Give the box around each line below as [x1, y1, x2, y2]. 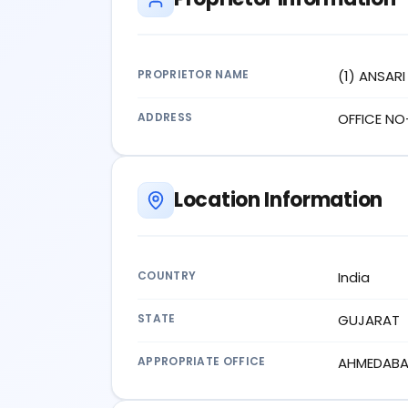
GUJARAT [338, 310, 400, 330]
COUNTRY [138, 267, 197, 283]
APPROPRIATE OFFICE [138, 352, 266, 369]
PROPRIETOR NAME [138, 66, 250, 82]
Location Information [174, 185, 382, 214]
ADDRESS [138, 108, 193, 125]
